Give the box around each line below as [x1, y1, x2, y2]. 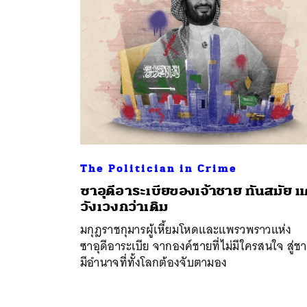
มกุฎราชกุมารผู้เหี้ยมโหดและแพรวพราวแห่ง [80, 219, 292, 240]
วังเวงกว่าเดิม [80, 197, 169, 215]
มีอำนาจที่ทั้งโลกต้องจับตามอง [80, 251, 228, 273]
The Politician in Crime [80, 161, 237, 175]
